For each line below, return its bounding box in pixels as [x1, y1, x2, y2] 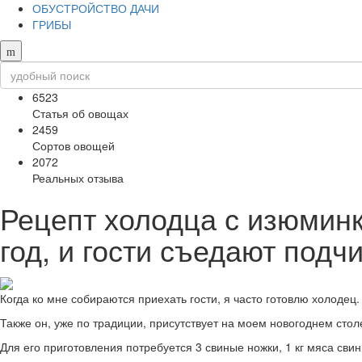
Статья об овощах [32, 105, 128, 122]
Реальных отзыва [32, 170, 124, 187]
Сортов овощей [32, 137, 115, 154]
